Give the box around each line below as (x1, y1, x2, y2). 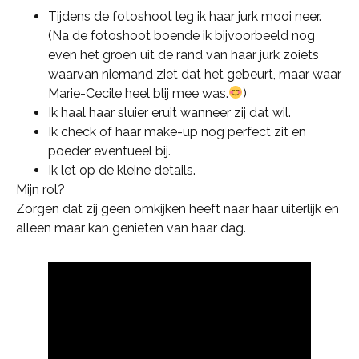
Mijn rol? (16, 181, 65, 197)
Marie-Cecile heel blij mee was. (48, 85, 228, 101)
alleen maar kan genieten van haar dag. (16, 220, 246, 236)
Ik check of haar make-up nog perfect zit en (48, 123, 306, 139)
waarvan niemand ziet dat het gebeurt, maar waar (48, 66, 341, 82)
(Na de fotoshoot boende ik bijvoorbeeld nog (48, 27, 315, 43)
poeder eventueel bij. (48, 143, 171, 159)
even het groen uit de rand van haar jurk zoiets (48, 46, 319, 63)
